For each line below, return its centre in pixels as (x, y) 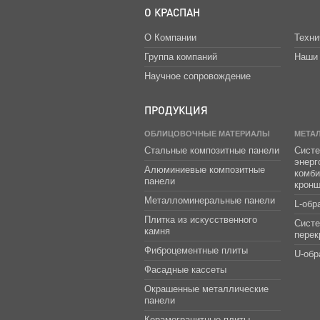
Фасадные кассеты (185, 269)
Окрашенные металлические (206, 289)
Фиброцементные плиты (196, 250)
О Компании (170, 37)
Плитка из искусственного (200, 219)
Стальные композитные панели (211, 150)
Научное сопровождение (197, 76)
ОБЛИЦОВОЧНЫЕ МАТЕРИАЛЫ (207, 133)
